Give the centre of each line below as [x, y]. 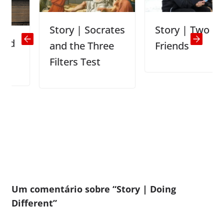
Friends [151, 45]
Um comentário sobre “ [64, 189]
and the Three [61, 45]
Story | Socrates [66, 29]
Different [32, 203]
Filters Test [54, 61]
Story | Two [161, 29]
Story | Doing [146, 189]
